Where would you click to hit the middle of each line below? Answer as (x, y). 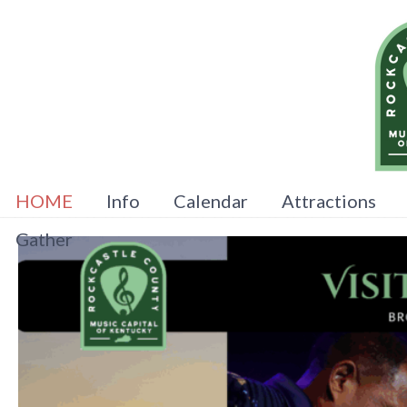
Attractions (329, 201)
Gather (44, 239)
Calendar (211, 201)
